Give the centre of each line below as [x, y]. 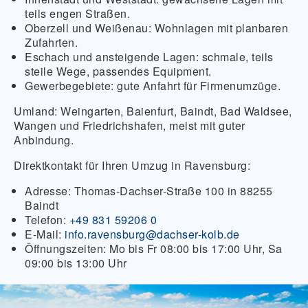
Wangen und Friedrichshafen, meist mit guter [130, 126]
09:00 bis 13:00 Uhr [76, 263]
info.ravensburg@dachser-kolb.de [152, 234]
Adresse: [49, 191]
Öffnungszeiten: [66, 249]
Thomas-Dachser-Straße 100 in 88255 [173, 191]
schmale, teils [236, 57]
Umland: [36, 111]
